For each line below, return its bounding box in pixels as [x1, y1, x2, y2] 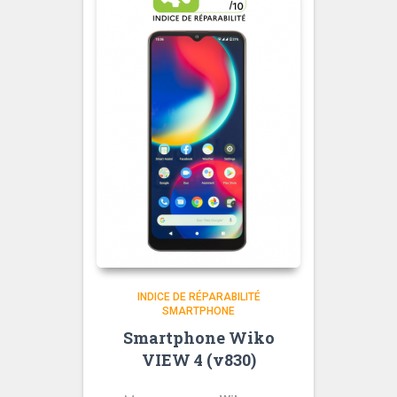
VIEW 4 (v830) [141, 348, 256, 370]
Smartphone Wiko [122, 326, 275, 348]
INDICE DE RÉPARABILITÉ [136, 290, 261, 303]
